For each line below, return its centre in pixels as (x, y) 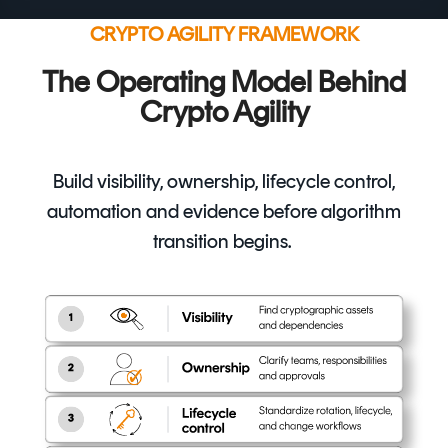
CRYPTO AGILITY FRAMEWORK (224, 34)
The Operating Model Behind (224, 82)
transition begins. (224, 241)
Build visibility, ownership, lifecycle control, (224, 181)
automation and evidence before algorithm (224, 211)
